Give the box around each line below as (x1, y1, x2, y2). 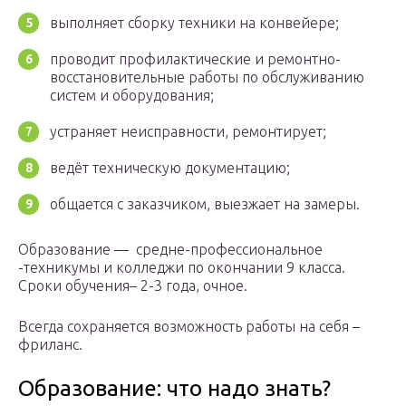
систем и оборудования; (50, 87, 214, 104)
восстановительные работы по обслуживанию (50, 69, 364, 86)
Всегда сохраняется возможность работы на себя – (18, 318, 360, 335)
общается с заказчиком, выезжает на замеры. (50, 196, 360, 213)
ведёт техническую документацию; (50, 159, 290, 177)
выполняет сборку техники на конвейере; (50, 14, 339, 32)
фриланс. (18, 336, 82, 353)
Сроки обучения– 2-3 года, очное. (18, 277, 247, 295)
